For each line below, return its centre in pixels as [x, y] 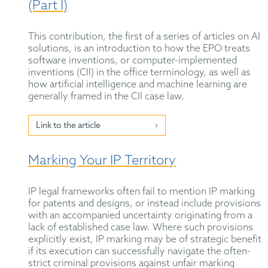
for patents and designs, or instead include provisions [145, 204]
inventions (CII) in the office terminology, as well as [140, 73]
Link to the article [68, 126]
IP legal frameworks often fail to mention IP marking [142, 192]
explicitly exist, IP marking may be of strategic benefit [145, 240]
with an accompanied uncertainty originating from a [141, 216]
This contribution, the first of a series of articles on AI [144, 37]
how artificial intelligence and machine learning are [138, 85]
